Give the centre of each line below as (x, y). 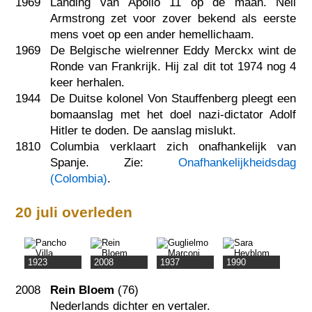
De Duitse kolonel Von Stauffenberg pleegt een (173, 98)
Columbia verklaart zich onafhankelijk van (173, 146)
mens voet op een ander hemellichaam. (153, 34)
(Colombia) (79, 178)
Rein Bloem (83, 290)
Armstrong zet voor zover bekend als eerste (173, 18)
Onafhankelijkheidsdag (237, 162)
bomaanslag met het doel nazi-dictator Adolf (173, 114)
